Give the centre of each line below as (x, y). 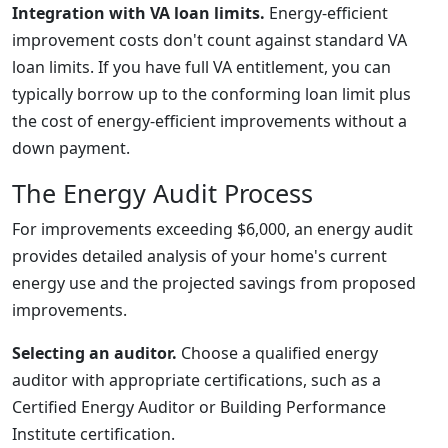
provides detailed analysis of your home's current (199, 256)
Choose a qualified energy (277, 353)
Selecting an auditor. (94, 353)
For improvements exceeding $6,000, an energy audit (212, 229)
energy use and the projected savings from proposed (214, 283)
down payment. (71, 148)
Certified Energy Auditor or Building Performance (199, 407)
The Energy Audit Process (162, 193)
